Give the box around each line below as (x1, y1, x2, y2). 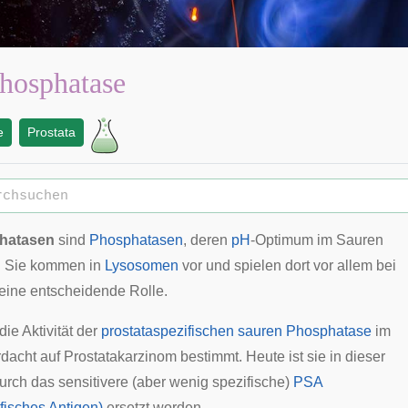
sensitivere (58, 374, 128, 390)
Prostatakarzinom (64, 349, 177, 364)
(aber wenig (128, 374, 212, 390)
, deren (183, 232, 231, 248)
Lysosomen (105, 258, 178, 273)
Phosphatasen (89, 232, 183, 248)
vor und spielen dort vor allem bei (178, 258, 396, 273)
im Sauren (313, 232, 383, 248)
